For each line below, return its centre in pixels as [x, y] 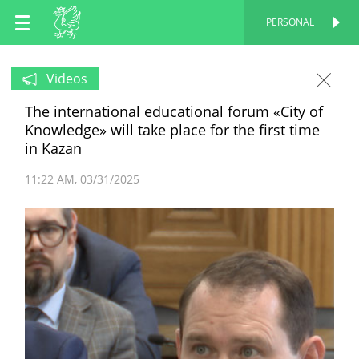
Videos [67, 79]
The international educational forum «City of [174, 111]
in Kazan [53, 148]
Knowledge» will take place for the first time [172, 130]
